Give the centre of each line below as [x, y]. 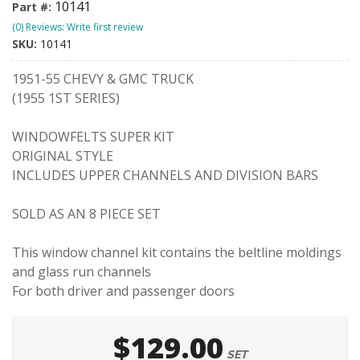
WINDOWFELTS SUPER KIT [93, 137]
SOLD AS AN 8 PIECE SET [86, 214]
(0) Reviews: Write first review [78, 27]
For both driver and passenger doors [123, 291]
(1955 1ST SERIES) [66, 98]
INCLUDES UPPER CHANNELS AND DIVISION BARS [165, 175]
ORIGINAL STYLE [63, 156]
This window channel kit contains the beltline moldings [177, 252]
